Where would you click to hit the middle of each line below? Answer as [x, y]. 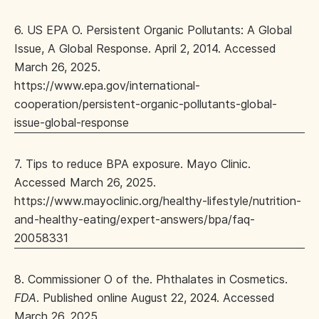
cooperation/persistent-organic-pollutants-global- [146, 104]
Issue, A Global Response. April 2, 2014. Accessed [145, 49]
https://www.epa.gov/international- [107, 86]
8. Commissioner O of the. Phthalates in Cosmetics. [151, 279]
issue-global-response [72, 123]
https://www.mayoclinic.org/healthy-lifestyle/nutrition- [158, 201]
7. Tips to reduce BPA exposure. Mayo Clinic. [132, 164]
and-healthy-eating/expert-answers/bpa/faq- [135, 220]
